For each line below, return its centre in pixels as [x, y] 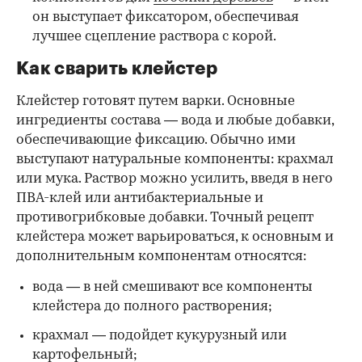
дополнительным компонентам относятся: [161, 257]
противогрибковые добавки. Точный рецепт [165, 218]
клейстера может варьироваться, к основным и [175, 238]
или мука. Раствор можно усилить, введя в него [175, 179]
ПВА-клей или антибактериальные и [140, 199]
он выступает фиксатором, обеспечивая [166, 18]
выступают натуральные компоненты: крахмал [175, 160]
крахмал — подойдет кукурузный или [160, 336]
